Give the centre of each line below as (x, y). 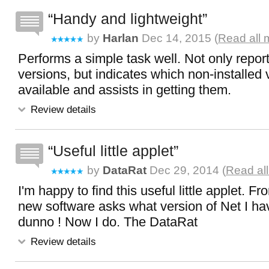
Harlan (121, 38)
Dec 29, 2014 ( (186, 170)
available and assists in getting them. (125, 90)
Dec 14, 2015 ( (178, 38)
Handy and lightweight (128, 19)
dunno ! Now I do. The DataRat (108, 222)
